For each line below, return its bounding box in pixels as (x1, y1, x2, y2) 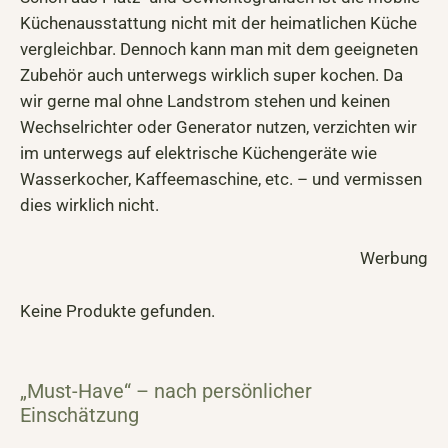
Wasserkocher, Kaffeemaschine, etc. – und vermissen (20, 169, 422, 190)
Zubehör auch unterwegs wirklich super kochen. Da (20, 65, 403, 86)
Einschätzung (20, 402, 139, 427)
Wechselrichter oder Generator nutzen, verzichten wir (20, 117, 417, 138)
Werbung (360, 248, 428, 269)
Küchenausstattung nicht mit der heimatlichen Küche (20, 13, 417, 34)
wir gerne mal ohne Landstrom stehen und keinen (20, 91, 390, 112)
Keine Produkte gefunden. (20, 301, 215, 322)
